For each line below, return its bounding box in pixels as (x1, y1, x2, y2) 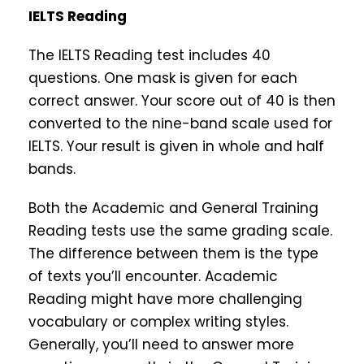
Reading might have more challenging (28, 289, 302, 310)
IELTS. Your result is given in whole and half (28, 136, 324, 157)
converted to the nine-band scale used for (28, 114, 332, 134)
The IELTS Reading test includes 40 (28, 45, 271, 66)
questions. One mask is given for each (28, 68, 297, 89)
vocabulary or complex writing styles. (28, 312, 288, 332)
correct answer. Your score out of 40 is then (28, 91, 336, 111)
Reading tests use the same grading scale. (28, 221, 332, 241)
